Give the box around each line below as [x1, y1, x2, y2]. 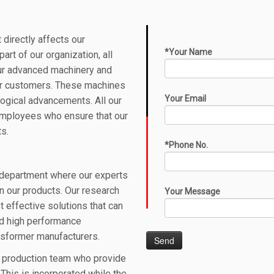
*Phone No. [165, 140, 209, 150]
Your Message [165, 187, 221, 196]
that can [90, 200, 123, 212]
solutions [48, 200, 90, 212]
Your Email [165, 94, 207, 103]
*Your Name [165, 47, 213, 57]
